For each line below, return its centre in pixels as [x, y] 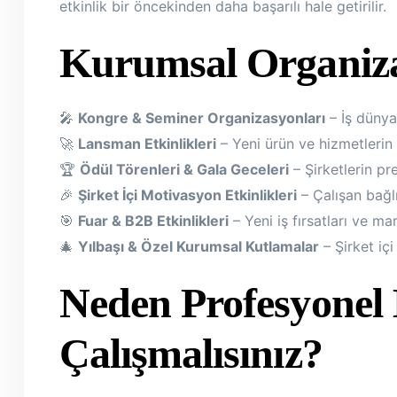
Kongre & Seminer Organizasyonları [202, 118]
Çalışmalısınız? [191, 353]
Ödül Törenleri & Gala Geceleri [184, 169]
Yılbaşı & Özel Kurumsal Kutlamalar [198, 246]
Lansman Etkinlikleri [147, 144]
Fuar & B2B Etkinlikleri [153, 221]
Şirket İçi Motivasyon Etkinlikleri [187, 195]
